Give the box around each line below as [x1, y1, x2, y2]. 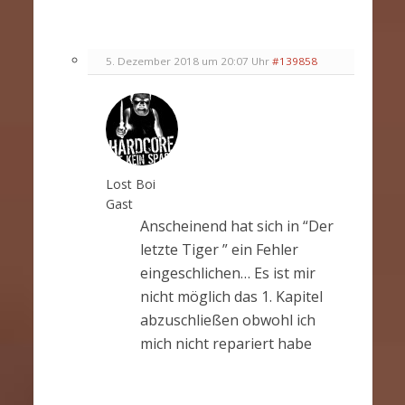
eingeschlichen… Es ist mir [139, 262, 316, 283]
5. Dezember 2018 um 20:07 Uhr [105, 53, 269, 68]
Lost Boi [105, 174, 155, 193]
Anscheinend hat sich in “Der [139, 215, 334, 236]
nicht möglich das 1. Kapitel [139, 286, 323, 306]
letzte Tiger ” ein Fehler [139, 239, 298, 259]
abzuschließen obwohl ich [139, 309, 316, 330]
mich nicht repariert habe [139, 333, 312, 353]
